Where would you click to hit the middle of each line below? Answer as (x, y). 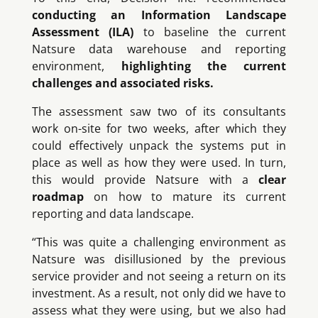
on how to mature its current (185, 197)
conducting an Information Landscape (159, 15)
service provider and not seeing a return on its (159, 276)
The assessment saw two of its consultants (159, 112)
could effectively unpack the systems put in (159, 146)
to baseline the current (210, 32)
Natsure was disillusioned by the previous (159, 259)
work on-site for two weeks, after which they (159, 129)
